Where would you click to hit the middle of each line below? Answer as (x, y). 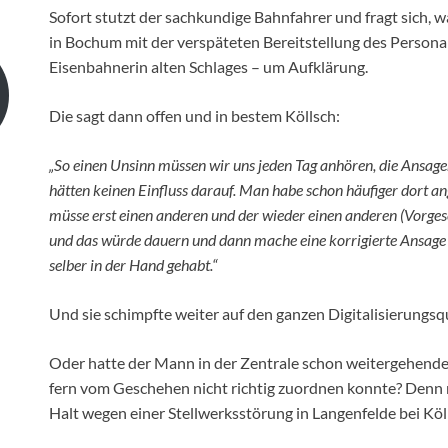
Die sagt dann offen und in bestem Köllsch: (194, 116)
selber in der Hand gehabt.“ (133, 265)
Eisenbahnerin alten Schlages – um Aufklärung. (208, 67)
